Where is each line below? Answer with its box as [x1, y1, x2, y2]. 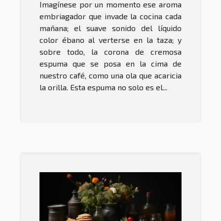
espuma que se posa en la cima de [39, 59, 182, 69]
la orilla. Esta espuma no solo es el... [39, 82, 167, 92]
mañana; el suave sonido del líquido [39, 23, 182, 33]
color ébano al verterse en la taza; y [39, 35, 182, 45]
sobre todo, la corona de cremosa [39, 47, 182, 57]
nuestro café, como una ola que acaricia [39, 71, 182, 80]
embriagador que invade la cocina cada [39, 11, 182, 21]
